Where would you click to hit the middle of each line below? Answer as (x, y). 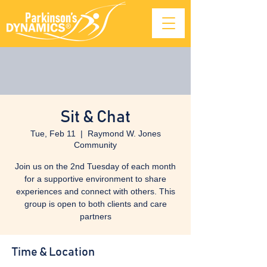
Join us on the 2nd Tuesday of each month (95, 166)
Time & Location (53, 252)
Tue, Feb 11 (53, 133)
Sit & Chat (95, 117)
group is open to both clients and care (95, 204)
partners (95, 216)
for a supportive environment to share (95, 179)
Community (95, 145)
